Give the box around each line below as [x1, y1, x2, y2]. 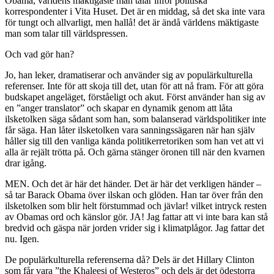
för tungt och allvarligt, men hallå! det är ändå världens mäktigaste [5, 17, 259, 28]
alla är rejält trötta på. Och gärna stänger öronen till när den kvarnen [5, 146, 265, 157]
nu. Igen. [5, 233, 39, 244]
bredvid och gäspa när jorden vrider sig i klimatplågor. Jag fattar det [5, 222, 264, 233]
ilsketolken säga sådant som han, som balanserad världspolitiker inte [5, 113, 266, 124]
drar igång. [5, 157, 46, 168]
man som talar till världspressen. [5, 28, 128, 39]
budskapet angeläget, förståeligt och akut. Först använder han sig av [5, 91, 265, 102]
